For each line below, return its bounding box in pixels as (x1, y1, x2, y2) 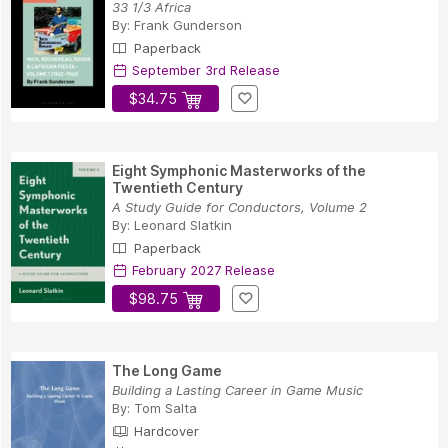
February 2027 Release (128, 261, 275, 278)
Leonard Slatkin (134, 216, 232, 233)
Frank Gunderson (134, 16, 242, 33)
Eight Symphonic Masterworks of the (112, 161, 366, 179)
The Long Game (112, 361, 222, 379)
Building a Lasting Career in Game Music (112, 381, 363, 398)
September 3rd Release (128, 61, 280, 78)
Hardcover (130, 422, 199, 439)
